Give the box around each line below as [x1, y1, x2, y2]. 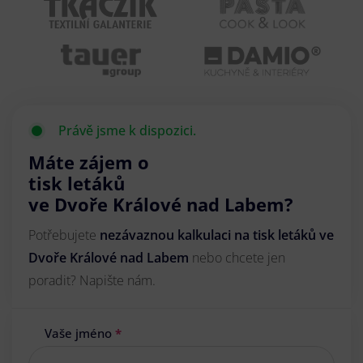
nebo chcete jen [192, 249, 285, 267]
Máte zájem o [28, 150, 149, 175]
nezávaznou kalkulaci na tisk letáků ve [100, 226, 334, 245]
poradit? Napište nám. [28, 271, 156, 290]
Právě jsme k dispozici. [58, 122, 196, 140]
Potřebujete [28, 226, 100, 245]
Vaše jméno [45, 325, 115, 342]
